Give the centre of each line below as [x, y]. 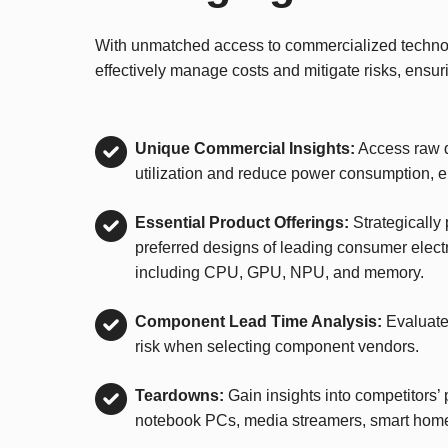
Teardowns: [179, 395]
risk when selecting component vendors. [277, 346]
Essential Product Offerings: [242, 222]
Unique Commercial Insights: [245, 148]
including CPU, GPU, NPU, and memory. [279, 272]
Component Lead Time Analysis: [258, 321]
